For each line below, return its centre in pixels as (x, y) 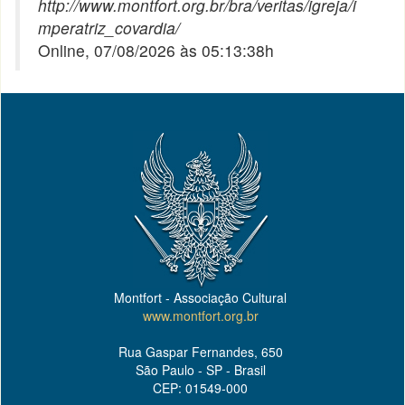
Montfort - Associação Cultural (200, 297)
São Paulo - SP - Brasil (200, 370)
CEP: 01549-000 (200, 388)
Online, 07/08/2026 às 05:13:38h (156, 50)
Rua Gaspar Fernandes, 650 (200, 352)
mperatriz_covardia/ (109, 28)
